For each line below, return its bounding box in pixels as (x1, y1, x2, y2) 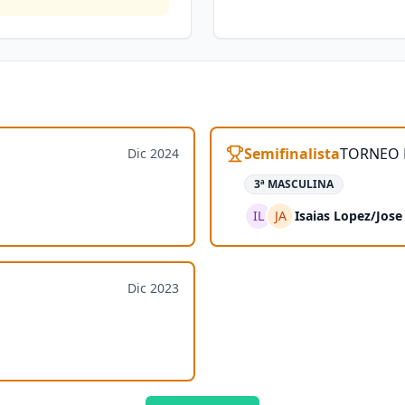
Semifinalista (244, 144, 340, 164)
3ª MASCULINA (254, 176, 334, 192)
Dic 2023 (127, 279, 179, 297)
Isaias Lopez (295, 207, 371, 224)
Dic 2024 (127, 145, 179, 162)
